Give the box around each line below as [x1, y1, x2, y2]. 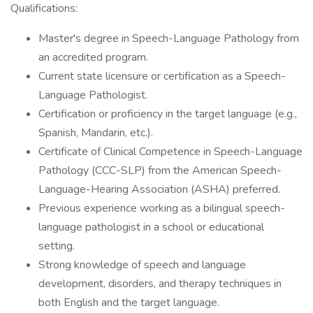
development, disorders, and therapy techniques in [38, 276, 282, 291]
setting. [38, 238, 75, 254]
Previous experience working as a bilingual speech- [38, 201, 285, 216]
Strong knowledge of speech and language [38, 257, 246, 272]
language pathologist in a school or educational [38, 219, 264, 235]
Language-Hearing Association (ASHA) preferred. [38, 182, 280, 197]
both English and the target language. [38, 295, 219, 310]
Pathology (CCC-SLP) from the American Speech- [38, 163, 282, 178]
